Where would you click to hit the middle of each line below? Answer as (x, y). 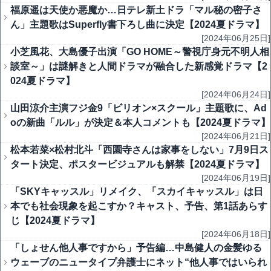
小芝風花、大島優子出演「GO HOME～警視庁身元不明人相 (140, 52)
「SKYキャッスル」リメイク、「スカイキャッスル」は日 (137, 191)
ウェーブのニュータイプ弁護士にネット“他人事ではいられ (139, 262)
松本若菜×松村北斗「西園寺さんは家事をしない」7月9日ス (139, 150)
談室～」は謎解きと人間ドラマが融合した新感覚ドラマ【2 (139, 66)
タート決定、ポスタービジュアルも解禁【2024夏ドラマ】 (137, 164)
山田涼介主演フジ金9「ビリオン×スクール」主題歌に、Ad (139, 108)
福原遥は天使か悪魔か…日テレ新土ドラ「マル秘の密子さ (136, 10)
